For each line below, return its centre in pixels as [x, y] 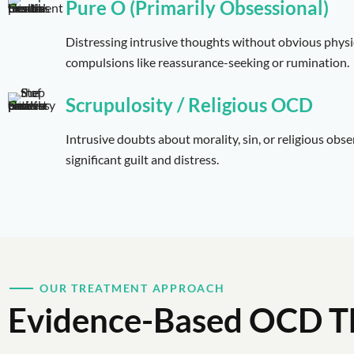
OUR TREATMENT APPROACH [132, 288]
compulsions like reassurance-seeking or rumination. [208, 62]
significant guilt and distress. [143, 159]
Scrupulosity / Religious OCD [190, 104]
